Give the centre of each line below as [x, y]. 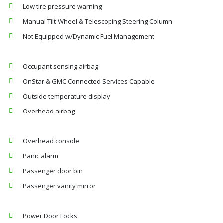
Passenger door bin [53, 171]
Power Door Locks [50, 216]
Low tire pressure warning [62, 6]
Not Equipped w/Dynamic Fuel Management [89, 36]
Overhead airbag [49, 111]
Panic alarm [41, 156]
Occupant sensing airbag [60, 66]
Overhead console [51, 141]
